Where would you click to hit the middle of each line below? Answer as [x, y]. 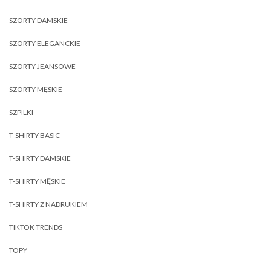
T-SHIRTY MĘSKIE [37, 181]
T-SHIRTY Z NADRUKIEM [48, 204]
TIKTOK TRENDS [36, 227]
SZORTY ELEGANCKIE [45, 43]
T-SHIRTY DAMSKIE [40, 158]
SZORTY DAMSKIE [38, 20]
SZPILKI [21, 112]
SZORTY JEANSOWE [42, 66]
